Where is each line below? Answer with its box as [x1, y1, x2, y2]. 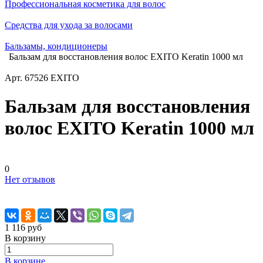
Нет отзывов [5, 174, 55, 184]
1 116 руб [5, 222, 42, 232]
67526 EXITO [25, 73, 79, 83]
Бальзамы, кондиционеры [5, 41, 107, 51]
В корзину [5, 232, 46, 243]
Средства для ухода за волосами [5, 20, 133, 30]
